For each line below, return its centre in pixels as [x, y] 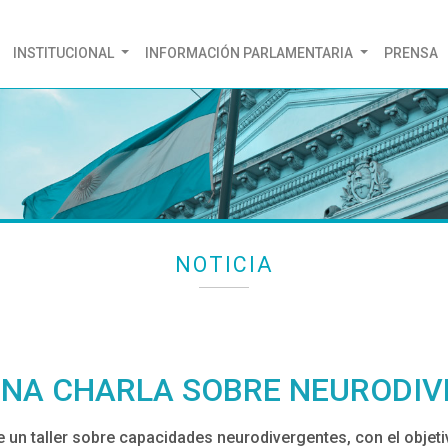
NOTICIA [224, 264]
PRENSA [410, 52]
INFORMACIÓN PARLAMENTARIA [250, 52]
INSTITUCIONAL [65, 52]
